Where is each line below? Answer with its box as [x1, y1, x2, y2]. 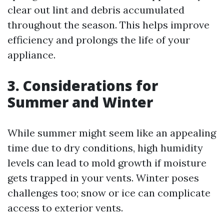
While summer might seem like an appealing [7, 126, 216, 139]
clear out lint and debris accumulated [7, 3, 184, 16]
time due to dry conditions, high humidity [7, 141, 203, 154]
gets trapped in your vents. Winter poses [7, 171, 199, 184]
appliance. [7, 48, 55, 61]
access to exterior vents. [7, 201, 123, 214]
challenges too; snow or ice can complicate [7, 186, 210, 199]
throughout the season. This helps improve [7, 18, 209, 31]
